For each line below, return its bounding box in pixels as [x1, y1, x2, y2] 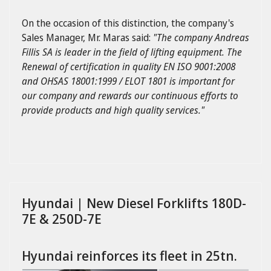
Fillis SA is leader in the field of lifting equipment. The [22, 45, 242, 59]
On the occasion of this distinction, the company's [22, 16, 234, 30]
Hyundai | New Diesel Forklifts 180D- [22, 194, 246, 212]
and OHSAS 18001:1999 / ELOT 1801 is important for [22, 74, 235, 88]
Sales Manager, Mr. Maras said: [22, 31, 153, 44]
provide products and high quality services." [22, 103, 204, 117]
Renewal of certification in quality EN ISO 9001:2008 [22, 60, 235, 73]
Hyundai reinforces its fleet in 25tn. [22, 247, 237, 264]
